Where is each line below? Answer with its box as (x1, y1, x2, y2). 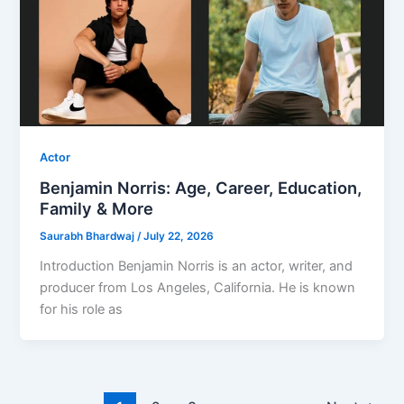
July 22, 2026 (143, 230, 215, 243)
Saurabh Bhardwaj (40, 230, 138, 243)
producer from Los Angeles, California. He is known (40, 280, 356, 297)
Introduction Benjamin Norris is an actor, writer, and (40, 258, 353, 275)
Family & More (40, 198, 154, 219)
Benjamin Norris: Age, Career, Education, (40, 178, 363, 198)
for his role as (40, 301, 124, 318)
